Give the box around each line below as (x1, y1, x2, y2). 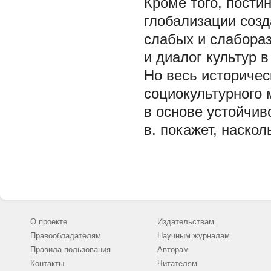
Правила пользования (30, 245, 111, 254)
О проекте (30, 217, 67, 226)
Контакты (30, 259, 64, 268)
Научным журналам (157, 231, 230, 240)
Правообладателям (30, 231, 101, 240)
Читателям (157, 259, 197, 268)
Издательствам (157, 217, 214, 226)
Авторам (157, 245, 189, 254)
